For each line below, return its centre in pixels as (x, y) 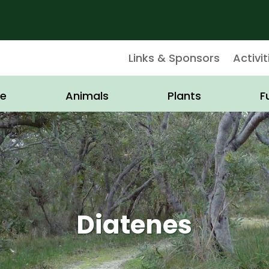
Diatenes (134, 225)
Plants (185, 96)
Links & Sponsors (174, 58)
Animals (87, 96)
